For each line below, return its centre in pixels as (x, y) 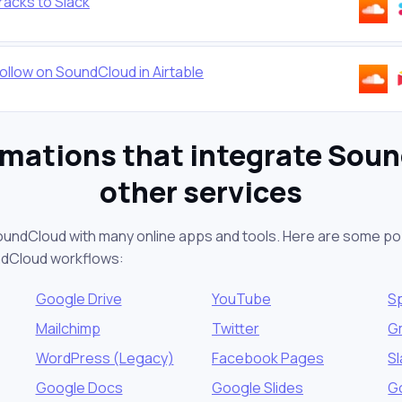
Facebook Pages (267, 358)
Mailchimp (68, 328)
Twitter (235, 328)
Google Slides (257, 387)
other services (201, 192)
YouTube (241, 298)
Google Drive (79, 298)
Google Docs (79, 387)
